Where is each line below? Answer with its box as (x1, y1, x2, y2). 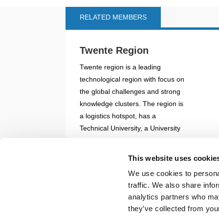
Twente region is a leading (80, 63, 161, 71)
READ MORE (80, 166, 116, 173)
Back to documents (87, 191, 152, 199)
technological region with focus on (80, 75, 185, 83)
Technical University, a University (80, 124, 181, 132)
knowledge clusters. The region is (80, 99, 184, 108)
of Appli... (80, 136, 109, 144)
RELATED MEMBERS (80, 13, 147, 21)
